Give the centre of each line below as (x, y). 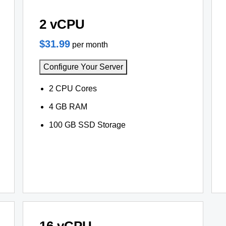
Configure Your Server (83, 67)
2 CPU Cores (73, 89)
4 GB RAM (68, 107)
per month (90, 45)
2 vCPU (62, 24)
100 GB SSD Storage (87, 125)
